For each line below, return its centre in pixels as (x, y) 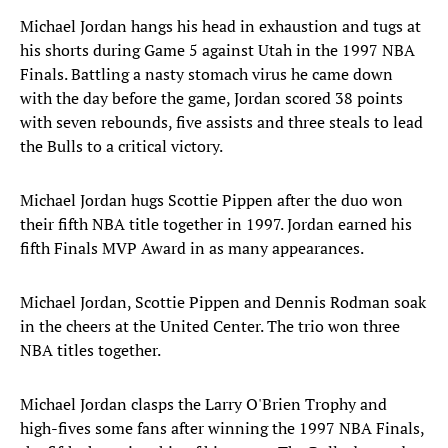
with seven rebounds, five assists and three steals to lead (221, 122)
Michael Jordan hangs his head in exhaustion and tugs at (220, 26)
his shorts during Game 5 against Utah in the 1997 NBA (217, 50)
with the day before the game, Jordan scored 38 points (211, 98)
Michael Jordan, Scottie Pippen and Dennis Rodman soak (223, 302)
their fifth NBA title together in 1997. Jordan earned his (216, 224)
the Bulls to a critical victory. (121, 146)
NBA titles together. (90, 350)
